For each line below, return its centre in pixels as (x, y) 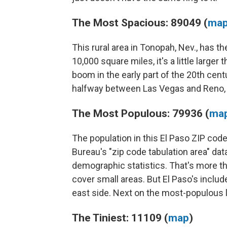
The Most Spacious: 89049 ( (140, 22)
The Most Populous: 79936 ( (141, 113)
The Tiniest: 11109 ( (120, 217)
